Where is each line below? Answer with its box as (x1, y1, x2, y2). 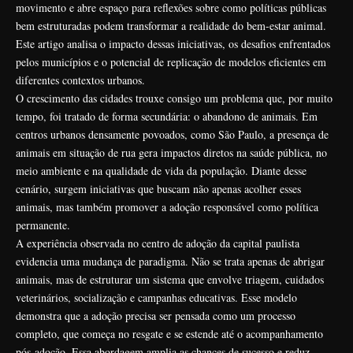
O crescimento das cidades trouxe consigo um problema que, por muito (16, 90, 333, 106)
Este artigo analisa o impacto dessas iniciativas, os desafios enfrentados (16, 35, 330, 51)
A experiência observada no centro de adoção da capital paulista (16, 235, 299, 251)
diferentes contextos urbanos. (16, 72, 145, 87)
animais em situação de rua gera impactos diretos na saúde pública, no (16, 144, 327, 160)
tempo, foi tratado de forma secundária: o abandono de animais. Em (16, 108, 318, 124)
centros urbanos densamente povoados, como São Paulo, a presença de (16, 126, 329, 142)
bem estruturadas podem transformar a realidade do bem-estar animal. (16, 17, 326, 33)
